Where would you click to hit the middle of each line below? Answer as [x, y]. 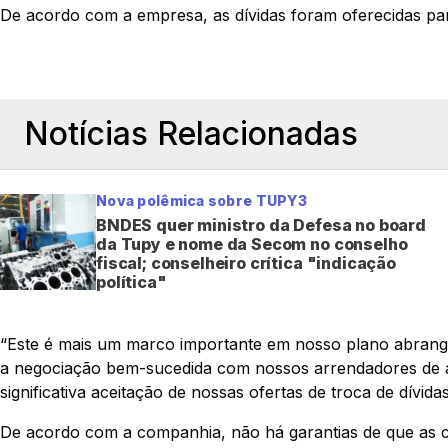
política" [131, 281]
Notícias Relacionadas [191, 133]
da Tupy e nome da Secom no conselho [252, 243]
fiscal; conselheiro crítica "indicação [246, 262]
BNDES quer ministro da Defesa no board [261, 224]
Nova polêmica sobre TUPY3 [201, 200]
